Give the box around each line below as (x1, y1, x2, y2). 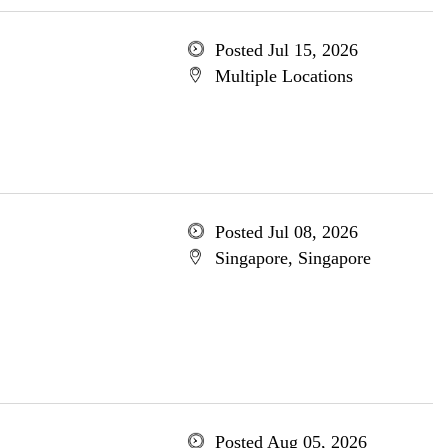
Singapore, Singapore (214, 248, 371, 268)
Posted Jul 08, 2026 (214, 222, 358, 242)
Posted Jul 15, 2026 (214, 40, 358, 60)
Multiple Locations (214, 66, 353, 86)
